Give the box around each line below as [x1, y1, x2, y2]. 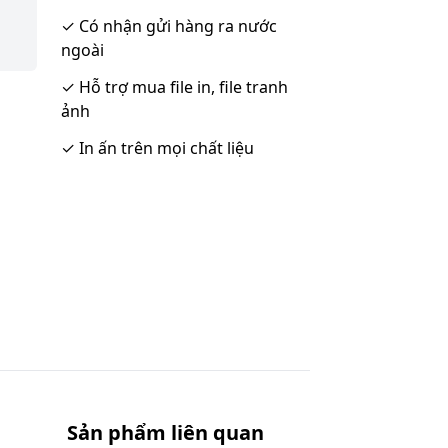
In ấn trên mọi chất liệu [75, 137, 254, 159]
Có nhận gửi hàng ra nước [75, 15, 277, 37]
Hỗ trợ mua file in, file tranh [75, 76, 288, 98]
